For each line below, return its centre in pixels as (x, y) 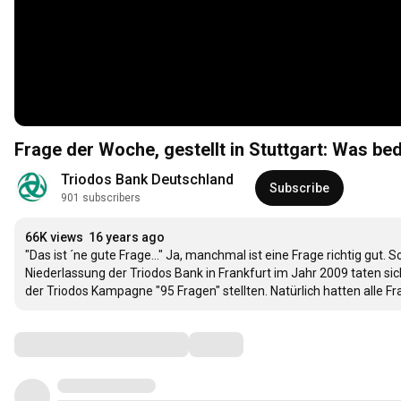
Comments (58, 344)
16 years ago (127, 238)
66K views (54, 238)
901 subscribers (101, 198)
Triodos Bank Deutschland (147, 180)
